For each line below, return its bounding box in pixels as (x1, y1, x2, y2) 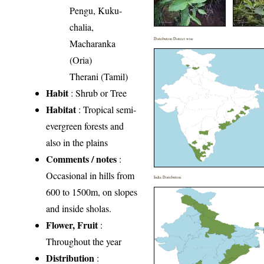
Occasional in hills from (46, 169, 135, 181)
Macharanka (70, 37, 116, 49)
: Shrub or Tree (68, 86, 127, 99)
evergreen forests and (46, 119, 124, 132)
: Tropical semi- (76, 103, 137, 115)
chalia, (70, 20, 94, 33)
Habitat (46, 102, 77, 116)
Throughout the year (46, 235, 122, 247)
